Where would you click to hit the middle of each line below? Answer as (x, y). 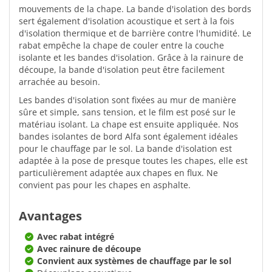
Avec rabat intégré (76, 236)
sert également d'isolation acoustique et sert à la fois (127, 21)
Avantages (50, 216)
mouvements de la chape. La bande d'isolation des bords (135, 8)
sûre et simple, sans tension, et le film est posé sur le (127, 112)
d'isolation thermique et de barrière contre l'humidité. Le (135, 33)
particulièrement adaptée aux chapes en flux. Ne (118, 172)
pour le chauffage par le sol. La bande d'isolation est (125, 148)
